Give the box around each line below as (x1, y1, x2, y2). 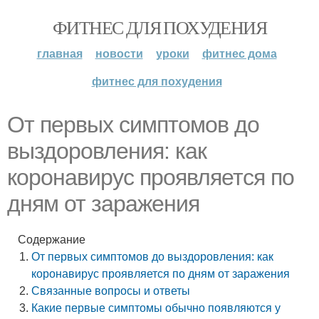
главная (36, 48, 83, 60)
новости (95, 48, 143, 60)
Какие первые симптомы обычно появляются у (31, 302, 281, 314)
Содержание (18, 234, 85, 246)
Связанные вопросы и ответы (31, 285, 191, 297)
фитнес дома (202, 48, 277, 60)
